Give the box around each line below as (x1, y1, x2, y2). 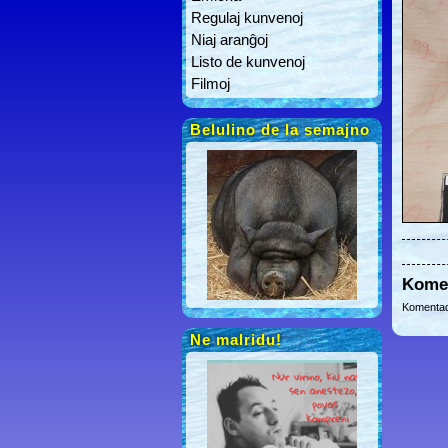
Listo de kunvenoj (191, 53, 305, 70)
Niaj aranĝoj (191, 31, 268, 48)
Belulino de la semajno (190, 121, 370, 138)
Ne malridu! (190, 331, 282, 348)
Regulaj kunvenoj (191, 9, 303, 26)
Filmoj (191, 75, 230, 92)
